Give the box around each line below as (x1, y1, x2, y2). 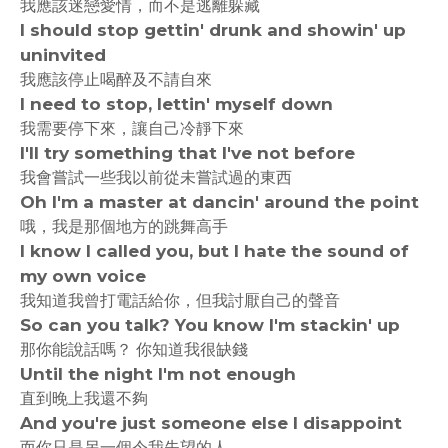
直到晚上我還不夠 (20, 389, 148, 408)
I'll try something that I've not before (20, 143, 355, 163)
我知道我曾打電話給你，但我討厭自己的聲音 (20, 291, 340, 310)
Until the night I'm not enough (20, 364, 296, 384)
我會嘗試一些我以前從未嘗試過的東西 (20, 168, 292, 187)
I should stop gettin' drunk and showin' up (20, 20, 406, 40)
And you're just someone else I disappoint (20, 413, 402, 433)
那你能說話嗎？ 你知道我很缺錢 (20, 340, 248, 359)
